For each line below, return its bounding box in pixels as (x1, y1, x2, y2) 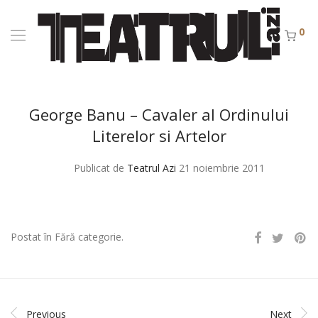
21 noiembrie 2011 (179, 161, 265, 175)
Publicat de (74, 161, 127, 175)
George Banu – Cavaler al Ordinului (29, 104, 289, 125)
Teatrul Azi (127, 161, 176, 175)
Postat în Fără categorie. (11, 230, 124, 243)
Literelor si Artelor (92, 125, 226, 146)
